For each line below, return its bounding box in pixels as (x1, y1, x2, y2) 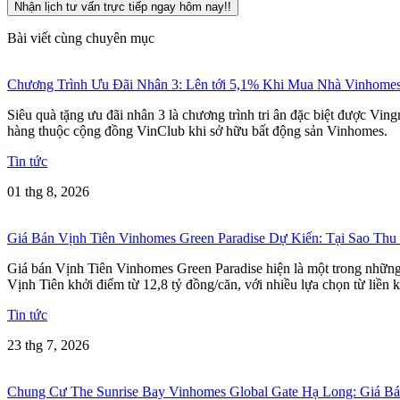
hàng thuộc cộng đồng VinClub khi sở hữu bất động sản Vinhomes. (7, 122, 387, 138)
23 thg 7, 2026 (7, 337, 89, 353)
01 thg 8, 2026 (7, 183, 89, 199)
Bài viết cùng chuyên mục (7, 29, 154, 46)
